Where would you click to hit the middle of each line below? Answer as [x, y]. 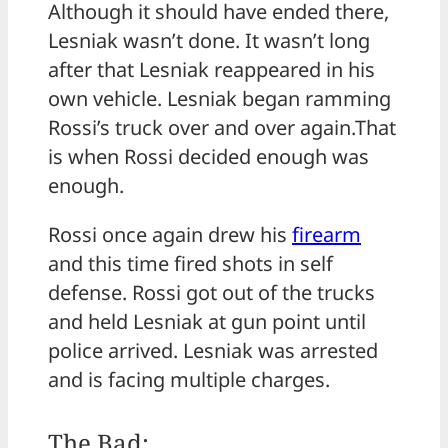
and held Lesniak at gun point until [207, 321]
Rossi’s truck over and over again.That [222, 127]
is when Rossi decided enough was [208, 156]
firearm [326, 234]
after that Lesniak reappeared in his [211, 69]
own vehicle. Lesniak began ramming [219, 98]
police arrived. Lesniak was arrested [213, 350]
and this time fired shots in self [190, 263]
